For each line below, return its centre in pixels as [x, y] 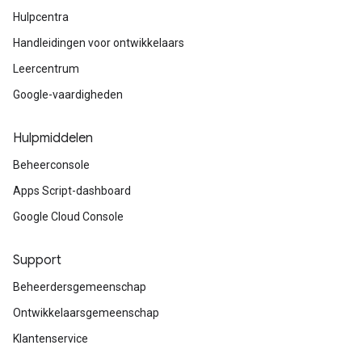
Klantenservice [51, 339]
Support [37, 260]
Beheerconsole [51, 165]
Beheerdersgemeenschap [80, 287]
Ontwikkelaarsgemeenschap [86, 313]
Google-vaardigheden [68, 95]
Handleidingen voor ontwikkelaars [99, 43]
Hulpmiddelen [53, 138]
